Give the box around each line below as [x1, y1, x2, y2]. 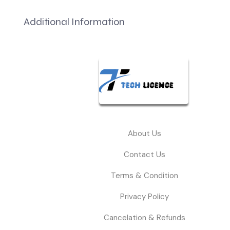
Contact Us [123, 149, 165, 160]
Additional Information [24, 15, 125, 29]
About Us [127, 128, 161, 139]
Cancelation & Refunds [103, 213, 185, 223]
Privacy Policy [120, 191, 169, 202]
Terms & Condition [110, 170, 178, 181]
